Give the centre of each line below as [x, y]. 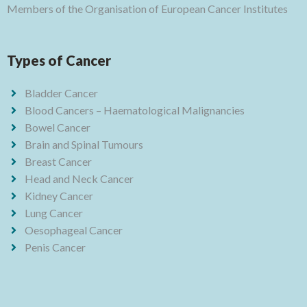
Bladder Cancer [61, 93]
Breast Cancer [58, 161]
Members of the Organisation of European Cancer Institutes [147, 8]
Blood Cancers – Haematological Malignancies [135, 110]
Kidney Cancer [59, 195]
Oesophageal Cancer [74, 230]
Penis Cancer [55, 247]
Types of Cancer [59, 60]
